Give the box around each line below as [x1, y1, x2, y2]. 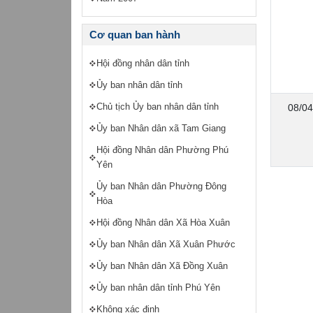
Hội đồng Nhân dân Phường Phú [96, 145, 228, 155]
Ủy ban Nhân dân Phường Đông [96, 181, 226, 191]
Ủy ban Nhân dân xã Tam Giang [96, 123, 226, 133]
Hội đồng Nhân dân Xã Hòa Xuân [96, 217, 230, 228]
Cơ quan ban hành [89, 28, 180, 41]
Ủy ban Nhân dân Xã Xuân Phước [96, 239, 235, 249]
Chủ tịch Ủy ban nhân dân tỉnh [96, 101, 219, 112]
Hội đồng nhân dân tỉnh [96, 58, 189, 68]
